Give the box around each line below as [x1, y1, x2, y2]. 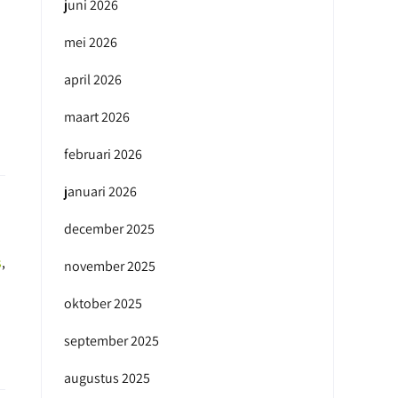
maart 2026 [64, 107, 130, 126]
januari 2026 [64, 182, 137, 201]
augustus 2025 [64, 369, 150, 387]
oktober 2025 [64, 294, 142, 313]
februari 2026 [64, 145, 142, 163]
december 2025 [64, 219, 155, 238]
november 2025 [64, 257, 155, 275]
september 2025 [64, 331, 159, 350]
